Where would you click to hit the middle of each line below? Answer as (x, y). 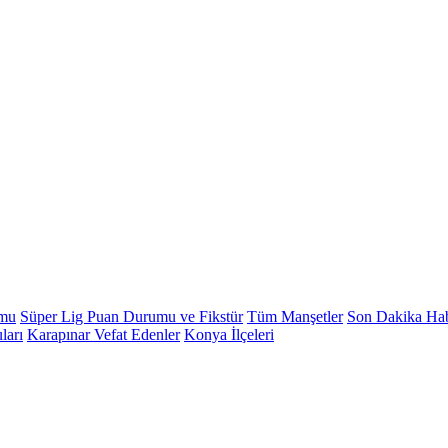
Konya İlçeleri (229, 335)
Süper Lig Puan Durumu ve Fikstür (131, 317)
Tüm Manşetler (295, 317)
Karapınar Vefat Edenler (103, 335)
